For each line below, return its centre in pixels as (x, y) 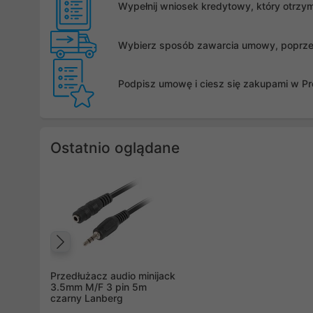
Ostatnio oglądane (115, 148)
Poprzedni (114, 256)
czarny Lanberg (87, 298)
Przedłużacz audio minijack (113, 276)
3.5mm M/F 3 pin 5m (99, 287)
